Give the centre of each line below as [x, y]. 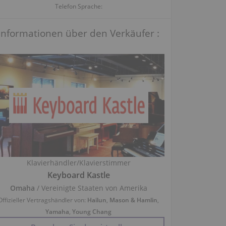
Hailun [97, 200]
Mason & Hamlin [134, 200]
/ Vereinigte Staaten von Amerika [91, 188]
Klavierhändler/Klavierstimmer [78, 163]
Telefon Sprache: [78, 7]
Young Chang [92, 212]
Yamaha [58, 212]
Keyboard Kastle [78, 175]
